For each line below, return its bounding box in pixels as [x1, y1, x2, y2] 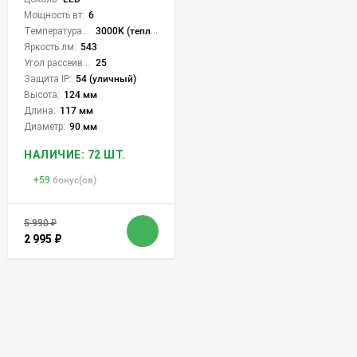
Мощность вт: [24, 9, 84, 21]
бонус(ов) [53, 174, 96, 186]
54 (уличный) [76, 73, 136, 84]
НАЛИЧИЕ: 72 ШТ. [24, 147, 126, 161]
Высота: [24, 88, 60, 100]
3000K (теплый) [95, 25, 151, 37]
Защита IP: [24, 73, 72, 84]
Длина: [24, 104, 56, 116]
